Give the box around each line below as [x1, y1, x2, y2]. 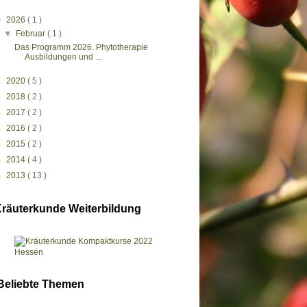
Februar [16, 29, 48, 39]
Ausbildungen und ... [24, 52, 101, 62]
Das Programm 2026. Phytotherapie [14, 42, 148, 53]
